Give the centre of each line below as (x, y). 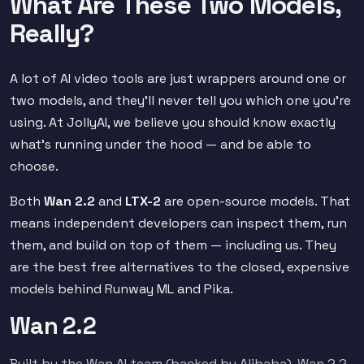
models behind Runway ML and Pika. (121, 289)
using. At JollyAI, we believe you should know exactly (173, 122)
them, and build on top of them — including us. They (173, 245)
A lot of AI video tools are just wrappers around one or (178, 78)
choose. (34, 166)
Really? (52, 33)
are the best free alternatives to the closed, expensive (180, 267)
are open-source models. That (256, 201)
